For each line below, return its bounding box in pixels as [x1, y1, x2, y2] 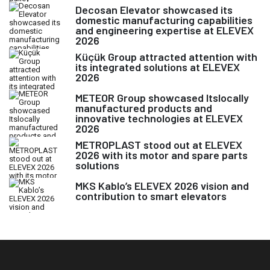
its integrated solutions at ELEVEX [75, 60, 240, 74]
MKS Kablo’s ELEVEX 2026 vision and [75, 179, 249, 192]
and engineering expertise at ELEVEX [75, 24, 254, 37]
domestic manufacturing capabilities [75, 13, 253, 27]
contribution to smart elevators [75, 189, 227, 202]
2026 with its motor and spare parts [75, 148, 248, 162]
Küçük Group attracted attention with [75, 50, 257, 63]
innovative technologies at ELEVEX [75, 111, 243, 125]
